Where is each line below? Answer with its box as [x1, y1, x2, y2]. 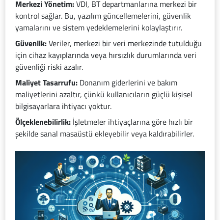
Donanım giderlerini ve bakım [78, 77, 178, 88]
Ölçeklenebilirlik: [15, 116, 71, 128]
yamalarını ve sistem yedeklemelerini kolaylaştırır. [15, 22, 183, 33]
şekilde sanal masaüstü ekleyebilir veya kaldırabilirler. [15, 128, 194, 139]
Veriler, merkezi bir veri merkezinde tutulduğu [47, 37, 202, 49]
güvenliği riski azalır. [15, 61, 83, 73]
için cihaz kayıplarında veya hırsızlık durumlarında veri [15, 49, 197, 61]
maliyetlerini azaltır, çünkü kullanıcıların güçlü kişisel [15, 88, 193, 100]
